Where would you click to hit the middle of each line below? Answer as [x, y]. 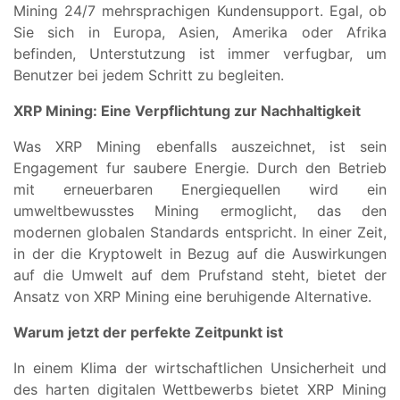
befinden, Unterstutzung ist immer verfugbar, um [200, 54]
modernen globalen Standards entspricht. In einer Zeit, [200, 233]
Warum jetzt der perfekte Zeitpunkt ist [148, 333]
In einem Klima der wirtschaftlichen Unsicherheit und [200, 368]
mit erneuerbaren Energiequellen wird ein [200, 190]
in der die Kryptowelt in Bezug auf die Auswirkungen [200, 254]
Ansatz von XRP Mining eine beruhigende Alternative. [192, 297]
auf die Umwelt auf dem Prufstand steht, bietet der [200, 275]
